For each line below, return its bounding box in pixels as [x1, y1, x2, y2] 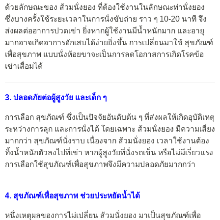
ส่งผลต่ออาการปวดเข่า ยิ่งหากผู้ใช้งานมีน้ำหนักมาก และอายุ [5, 27, 204, 35]
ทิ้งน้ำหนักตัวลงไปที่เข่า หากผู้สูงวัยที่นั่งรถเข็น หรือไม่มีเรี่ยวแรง [5, 148, 213, 157]
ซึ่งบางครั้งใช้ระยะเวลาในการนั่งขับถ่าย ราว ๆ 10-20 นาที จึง [5, 15, 207, 24]
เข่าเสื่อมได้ [5, 62, 43, 71]
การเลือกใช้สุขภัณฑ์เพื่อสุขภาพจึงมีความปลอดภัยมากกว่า [5, 160, 195, 168]
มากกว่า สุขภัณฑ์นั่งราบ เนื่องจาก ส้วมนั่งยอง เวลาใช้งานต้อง [5, 136, 209, 145]
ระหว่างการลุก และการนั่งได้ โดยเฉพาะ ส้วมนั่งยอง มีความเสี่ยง [5, 124, 215, 133]
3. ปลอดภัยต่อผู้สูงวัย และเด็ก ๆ [5, 93, 107, 102]
